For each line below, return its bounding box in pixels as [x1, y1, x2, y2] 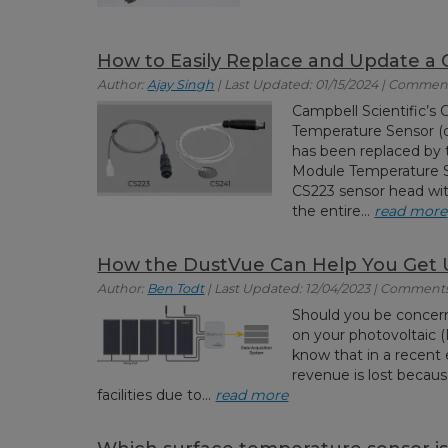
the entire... [292, 202, 375, 220]
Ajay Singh [147, 77, 215, 92]
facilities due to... [97, 386, 216, 404]
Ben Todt [147, 281, 205, 296]
